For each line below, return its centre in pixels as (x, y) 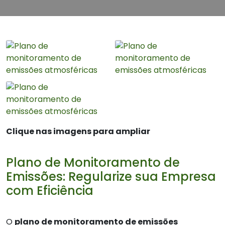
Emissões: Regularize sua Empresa (111, 177)
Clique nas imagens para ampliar (78, 131)
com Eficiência (50, 191)
